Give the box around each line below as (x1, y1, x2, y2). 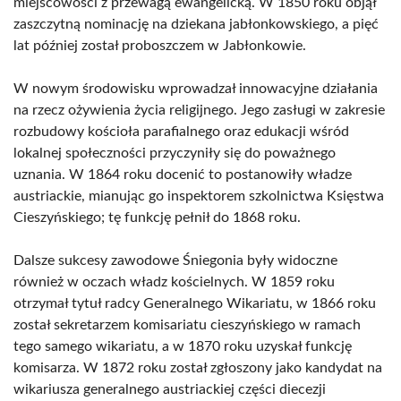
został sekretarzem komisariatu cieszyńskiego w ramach (13, 318, 361, 332)
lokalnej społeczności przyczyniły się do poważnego (13, 146, 336, 160)
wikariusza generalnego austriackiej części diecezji (13, 382, 326, 397)
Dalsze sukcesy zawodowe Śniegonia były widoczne (13, 253, 337, 268)
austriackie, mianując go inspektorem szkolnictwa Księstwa (13, 189, 384, 203)
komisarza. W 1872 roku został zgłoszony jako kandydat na (13, 361, 382, 375)
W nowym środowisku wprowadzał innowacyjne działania (13, 81, 378, 96)
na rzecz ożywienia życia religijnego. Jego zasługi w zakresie (13, 103, 385, 117)
